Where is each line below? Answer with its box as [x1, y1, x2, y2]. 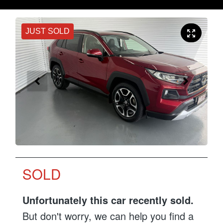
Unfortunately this [22, 193, 111, 208]
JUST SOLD [25, 26, 70, 35]
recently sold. [126, 193, 194, 208]
